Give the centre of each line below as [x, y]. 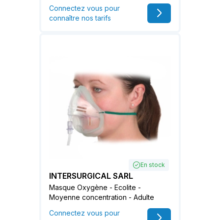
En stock [153, 165]
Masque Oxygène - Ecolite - [95, 188]
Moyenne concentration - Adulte [102, 197]
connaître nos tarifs [80, 18]
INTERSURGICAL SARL [91, 176]
